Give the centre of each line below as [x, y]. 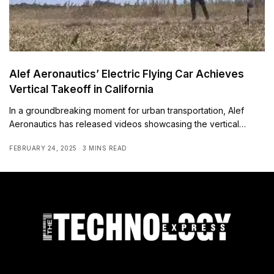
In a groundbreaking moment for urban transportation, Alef [127, 111]
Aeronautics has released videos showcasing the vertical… [128, 124]
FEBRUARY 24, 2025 [43, 148]
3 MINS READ [105, 148]
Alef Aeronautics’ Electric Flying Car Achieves [127, 74]
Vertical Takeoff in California [81, 90]
